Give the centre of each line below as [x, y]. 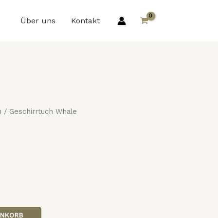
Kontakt [86, 21]
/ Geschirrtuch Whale [39, 111]
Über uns [38, 21]
